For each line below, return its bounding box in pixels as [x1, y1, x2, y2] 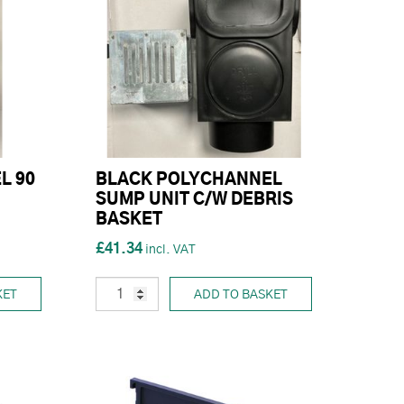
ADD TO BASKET [194, 289, 288, 302]
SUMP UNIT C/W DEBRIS [96, 192, 293, 208]
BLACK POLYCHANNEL [96, 172, 282, 188]
